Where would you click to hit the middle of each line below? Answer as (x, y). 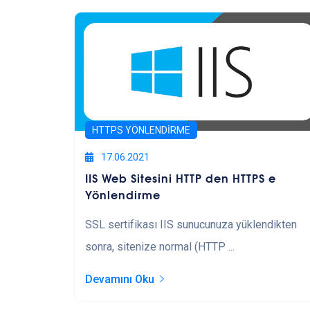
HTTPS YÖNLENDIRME (141, 130)
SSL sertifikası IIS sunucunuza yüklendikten (191, 224)
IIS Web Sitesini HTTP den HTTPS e (181, 177)
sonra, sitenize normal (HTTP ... (160, 246)
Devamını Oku (120, 279)
